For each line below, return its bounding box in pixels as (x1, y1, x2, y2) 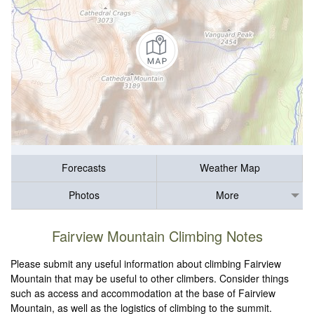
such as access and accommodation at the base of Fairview (11, 286, 276, 301)
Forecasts (62, 161, 106, 175)
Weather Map (199, 161, 260, 175)
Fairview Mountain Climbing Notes (51, 226, 263, 247)
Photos (68, 188, 100, 203)
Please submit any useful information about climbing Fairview (11, 257, 282, 271)
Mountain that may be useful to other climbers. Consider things (11, 271, 289, 286)
